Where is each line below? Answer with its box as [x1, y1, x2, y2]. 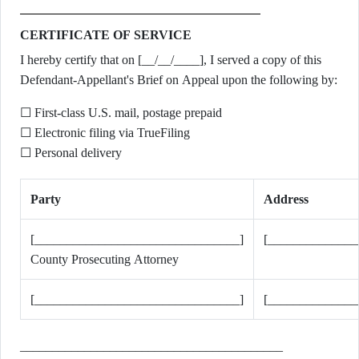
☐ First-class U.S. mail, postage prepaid [20, 106, 222, 119]
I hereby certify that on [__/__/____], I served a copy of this [20, 53, 321, 67]
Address [264, 192, 309, 206]
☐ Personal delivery [20, 146, 122, 159]
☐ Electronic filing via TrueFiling [20, 126, 190, 139]
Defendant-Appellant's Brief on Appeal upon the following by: [20, 73, 337, 87]
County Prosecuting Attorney [30, 252, 179, 266]
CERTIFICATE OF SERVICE [20, 28, 192, 42]
